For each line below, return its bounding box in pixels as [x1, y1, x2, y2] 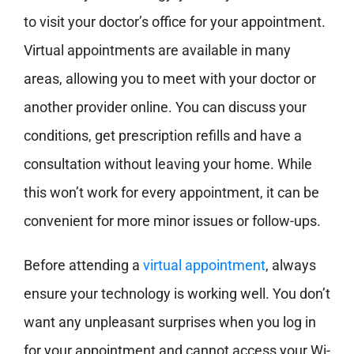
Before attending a [23, 257, 143, 274]
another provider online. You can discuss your [23, 99, 307, 116]
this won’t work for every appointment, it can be [23, 184, 319, 201]
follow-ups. [251, 213, 321, 230]
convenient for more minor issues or [23, 213, 252, 230]
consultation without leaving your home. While [23, 156, 312, 173]
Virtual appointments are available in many [23, 42, 291, 59]
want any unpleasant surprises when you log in [23, 314, 316, 331]
